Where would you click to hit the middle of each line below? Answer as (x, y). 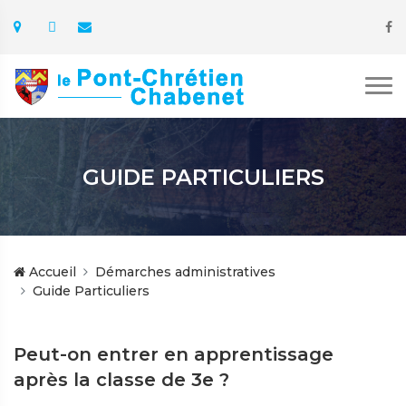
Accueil (51, 272)
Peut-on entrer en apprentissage (174, 354)
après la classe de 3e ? (121, 380)
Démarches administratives (185, 272)
